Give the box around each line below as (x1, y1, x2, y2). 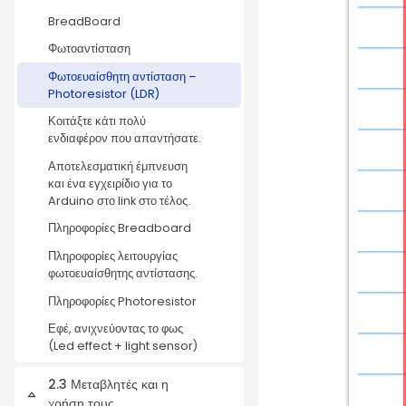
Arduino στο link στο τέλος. (48, 192, 190, 208)
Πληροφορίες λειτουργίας (48, 248, 178, 265)
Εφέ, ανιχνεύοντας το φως (48, 321, 183, 337)
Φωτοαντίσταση (48, 41, 130, 57)
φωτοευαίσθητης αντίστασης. (48, 266, 198, 282)
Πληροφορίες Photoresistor (48, 293, 197, 309)
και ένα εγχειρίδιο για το (48, 175, 172, 191)
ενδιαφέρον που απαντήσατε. (48, 130, 201, 147)
